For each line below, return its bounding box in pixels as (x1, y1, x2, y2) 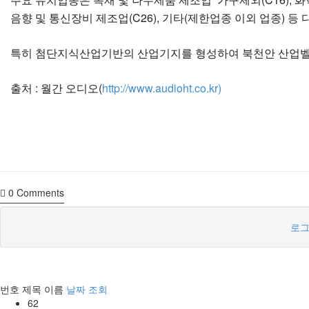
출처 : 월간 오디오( (10, 79, 102, 96)
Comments (14, 185, 64, 199)
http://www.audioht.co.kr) (102, 79, 221, 96)
